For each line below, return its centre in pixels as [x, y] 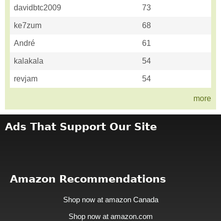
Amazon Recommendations [88, 179]
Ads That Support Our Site [81, 127]
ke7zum [28, 26]
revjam [26, 79]
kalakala [29, 61]
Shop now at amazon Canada [110, 200]
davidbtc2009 [37, 8]
